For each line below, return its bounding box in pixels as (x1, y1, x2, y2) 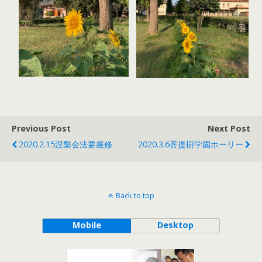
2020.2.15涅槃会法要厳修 (19, 139, 112, 150)
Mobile (72, 219, 101, 230)
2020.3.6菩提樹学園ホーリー (138, 139, 243, 150)
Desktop (157, 219, 194, 230)
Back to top (115, 190, 154, 201)
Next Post (208, 123, 250, 134)
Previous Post (12, 123, 71, 134)
